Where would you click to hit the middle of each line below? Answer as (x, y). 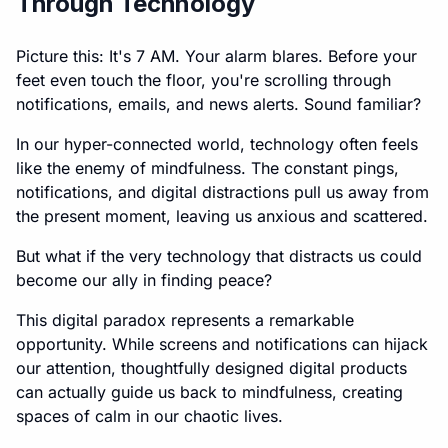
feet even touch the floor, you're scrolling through (203, 80)
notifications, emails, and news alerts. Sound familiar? (218, 104)
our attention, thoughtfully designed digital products (211, 368)
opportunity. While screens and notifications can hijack (222, 344)
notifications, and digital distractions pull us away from (222, 192)
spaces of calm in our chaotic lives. (149, 416)
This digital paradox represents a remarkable (185, 320)
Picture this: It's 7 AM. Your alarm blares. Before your (216, 56)
